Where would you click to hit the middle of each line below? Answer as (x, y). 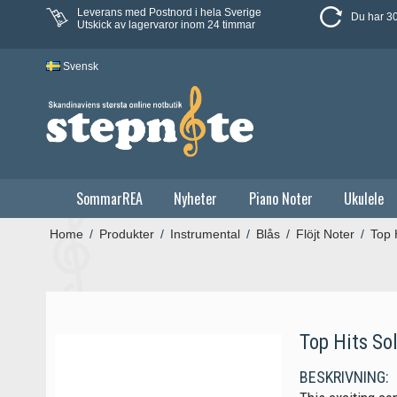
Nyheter (196, 198)
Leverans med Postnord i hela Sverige (169, 12)
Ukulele (364, 198)
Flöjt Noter (325, 234)
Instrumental (205, 234)
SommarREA (109, 198)
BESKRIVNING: (344, 378)
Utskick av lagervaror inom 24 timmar (166, 24)
